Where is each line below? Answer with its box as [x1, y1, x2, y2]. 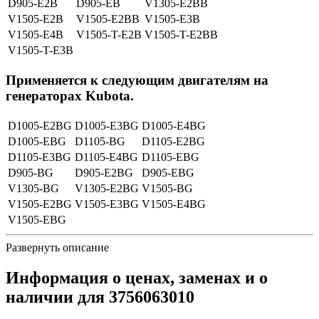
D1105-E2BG [142, 135, 205, 147]
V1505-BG [142, 182, 193, 194]
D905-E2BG [75, 166, 133, 179]
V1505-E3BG [75, 197, 139, 210]
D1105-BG [75, 135, 125, 147]
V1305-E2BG [75, 182, 139, 194]
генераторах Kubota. [6, 88, 134, 103]
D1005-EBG [8, 135, 66, 147]
